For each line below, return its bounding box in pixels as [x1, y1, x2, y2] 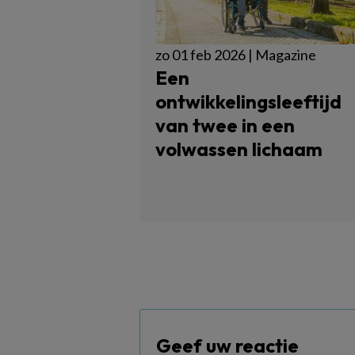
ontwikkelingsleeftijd [155, 90, 342, 113]
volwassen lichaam [155, 137, 323, 161]
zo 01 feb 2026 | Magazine [155, 46, 316, 63]
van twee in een [155, 113, 295, 137]
